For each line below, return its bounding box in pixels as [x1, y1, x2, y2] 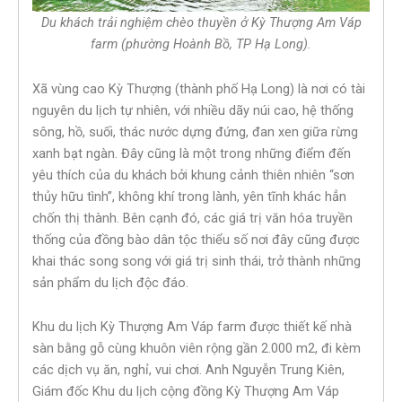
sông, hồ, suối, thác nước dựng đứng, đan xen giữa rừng [32, 123, 358, 140]
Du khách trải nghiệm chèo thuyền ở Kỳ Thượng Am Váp [40, 14, 362, 31]
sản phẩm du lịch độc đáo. [32, 274, 188, 291]
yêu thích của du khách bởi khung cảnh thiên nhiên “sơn [32, 166, 354, 183]
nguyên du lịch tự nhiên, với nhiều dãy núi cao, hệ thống [32, 101, 354, 118]
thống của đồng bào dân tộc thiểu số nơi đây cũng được [32, 231, 360, 248]
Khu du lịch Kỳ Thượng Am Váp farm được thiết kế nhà [32, 319, 352, 336]
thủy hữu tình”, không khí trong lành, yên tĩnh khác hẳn [32, 188, 346, 205]
